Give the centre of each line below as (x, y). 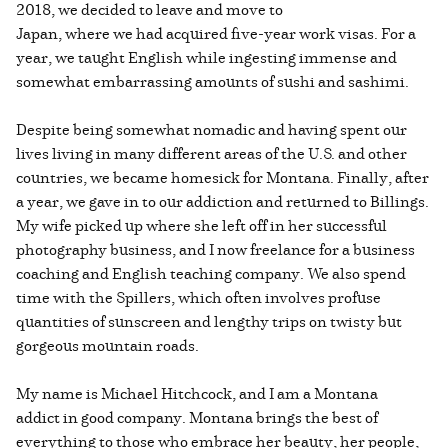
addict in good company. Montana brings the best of (197, 416)
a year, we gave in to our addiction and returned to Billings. (222, 200)
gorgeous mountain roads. (109, 344)
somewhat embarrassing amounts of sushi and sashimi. (215, 80)
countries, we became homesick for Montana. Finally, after (222, 176)
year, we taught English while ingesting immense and (206, 56)
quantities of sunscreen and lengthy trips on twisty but (209, 320)
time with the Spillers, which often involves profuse (198, 296)
